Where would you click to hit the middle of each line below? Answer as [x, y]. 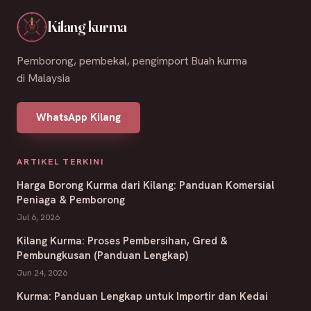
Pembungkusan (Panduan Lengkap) [102, 255]
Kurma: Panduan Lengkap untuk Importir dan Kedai [142, 296]
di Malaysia [43, 78]
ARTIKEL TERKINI [60, 161]
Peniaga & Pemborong [71, 200]
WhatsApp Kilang [78, 117]
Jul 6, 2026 [38, 217]
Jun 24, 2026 [42, 272]
